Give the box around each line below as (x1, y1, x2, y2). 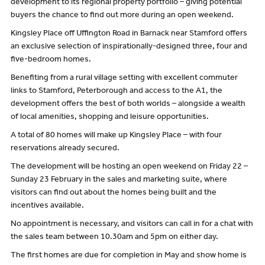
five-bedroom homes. (10, 56, 91, 65)
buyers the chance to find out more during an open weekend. (10, 12, 234, 21)
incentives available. (10, 202, 84, 211)
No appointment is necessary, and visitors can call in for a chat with (10, 220, 253, 229)
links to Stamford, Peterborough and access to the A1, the (10, 88, 222, 96)
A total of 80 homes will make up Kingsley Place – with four (10, 131, 222, 140)
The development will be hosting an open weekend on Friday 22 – (10, 163, 248, 172)
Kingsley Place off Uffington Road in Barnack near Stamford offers (10, 30, 247, 39)
